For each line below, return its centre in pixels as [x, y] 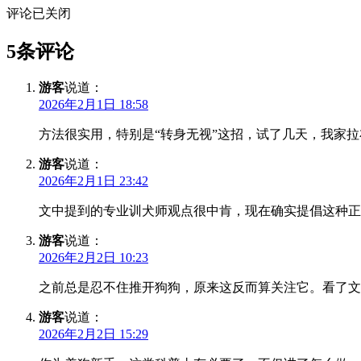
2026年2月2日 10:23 [93, 258]
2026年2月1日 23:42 [93, 181]
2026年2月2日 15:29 [93, 334]
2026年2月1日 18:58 [93, 105]
